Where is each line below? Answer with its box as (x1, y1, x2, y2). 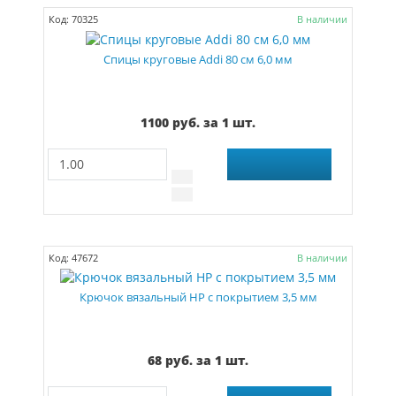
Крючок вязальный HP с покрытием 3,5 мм (79, 289, 317, 305)
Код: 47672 (49, 250, 99, 264)
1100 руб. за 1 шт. (141, 113, 255, 131)
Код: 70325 (49, 12, 99, 27)
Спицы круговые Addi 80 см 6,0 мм (103, 51, 293, 67)
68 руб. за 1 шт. (148, 351, 248, 369)
